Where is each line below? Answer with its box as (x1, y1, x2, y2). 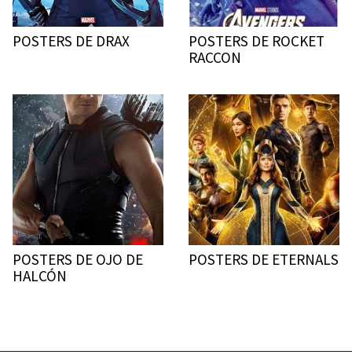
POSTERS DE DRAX (13, 31, 130, 50)
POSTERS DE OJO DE (13, 250, 143, 269)
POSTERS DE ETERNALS (189, 250, 339, 269)
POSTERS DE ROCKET (189, 31, 324, 50)
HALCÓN (13, 266, 67, 285)
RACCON (189, 48, 241, 67)
